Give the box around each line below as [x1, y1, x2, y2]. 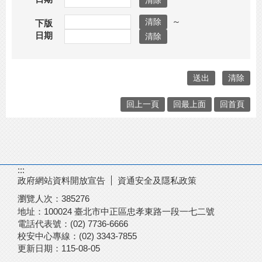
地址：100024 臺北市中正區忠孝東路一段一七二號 [18, 206, 215, 216]
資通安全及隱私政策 [118, 175, 196, 185]
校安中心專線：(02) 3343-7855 [18, 231, 137, 241]
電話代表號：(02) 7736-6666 [18, 219, 137, 229]
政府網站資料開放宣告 [18, 175, 105, 185]
